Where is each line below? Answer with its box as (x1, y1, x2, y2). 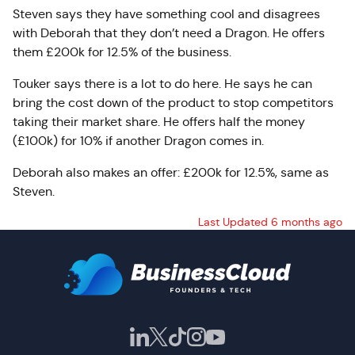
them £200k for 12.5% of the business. (13, 44, 231, 59)
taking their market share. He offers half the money (13, 114, 305, 129)
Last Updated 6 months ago (198, 215, 342, 229)
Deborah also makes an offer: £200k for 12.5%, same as (13, 165, 329, 180)
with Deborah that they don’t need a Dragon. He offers (13, 25, 325, 40)
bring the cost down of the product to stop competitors (13, 95, 334, 110)
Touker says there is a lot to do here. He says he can (13, 76, 312, 91)
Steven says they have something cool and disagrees (13, 6, 320, 21)
